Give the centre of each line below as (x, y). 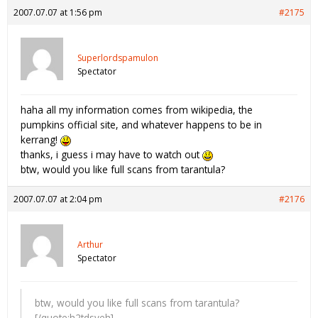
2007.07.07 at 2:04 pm (58, 199)
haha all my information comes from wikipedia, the (137, 109)
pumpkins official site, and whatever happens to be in (141, 124)
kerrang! (40, 139)
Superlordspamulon (118, 57)
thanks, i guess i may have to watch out (111, 154)
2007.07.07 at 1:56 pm (58, 12)
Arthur (90, 244)
